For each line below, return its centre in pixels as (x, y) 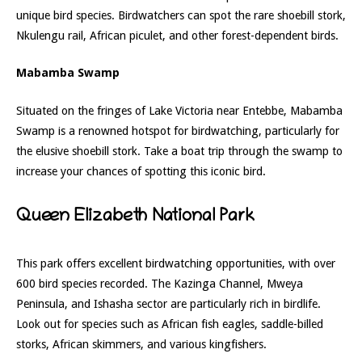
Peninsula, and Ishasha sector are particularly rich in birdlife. (168, 303)
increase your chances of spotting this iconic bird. (141, 171)
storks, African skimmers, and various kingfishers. (141, 344)
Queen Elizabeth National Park (135, 217)
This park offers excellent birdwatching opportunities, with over (176, 263)
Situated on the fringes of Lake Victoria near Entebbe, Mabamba (179, 110)
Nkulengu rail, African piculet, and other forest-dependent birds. (177, 35)
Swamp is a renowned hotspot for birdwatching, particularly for (178, 130)
